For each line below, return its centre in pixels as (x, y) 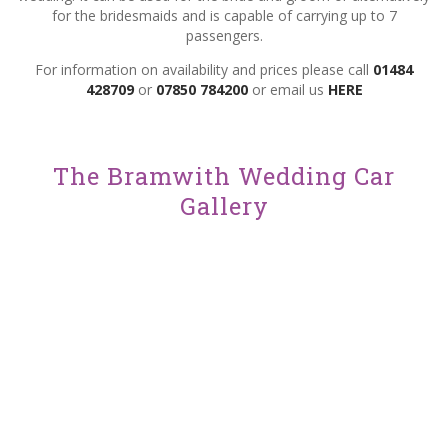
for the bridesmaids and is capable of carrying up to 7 (224, 16)
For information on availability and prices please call (204, 70)
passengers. (224, 36)
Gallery (224, 206)
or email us (287, 90)
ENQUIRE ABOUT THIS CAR (105, 124)
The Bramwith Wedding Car (224, 176)
